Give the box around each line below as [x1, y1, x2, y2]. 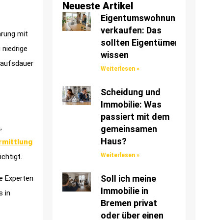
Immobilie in [100, 186, 148, 196]
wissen [100, 50, 129, 60]
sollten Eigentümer [100, 37, 178, 48]
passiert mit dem [100, 111, 169, 122]
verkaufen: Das [100, 25, 162, 36]
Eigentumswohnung [100, 13, 181, 24]
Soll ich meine [100, 173, 156, 184]
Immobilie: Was [100, 99, 162, 110]
